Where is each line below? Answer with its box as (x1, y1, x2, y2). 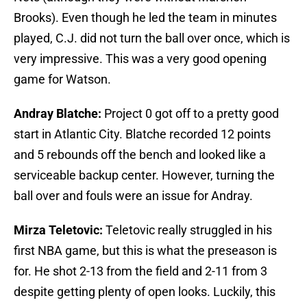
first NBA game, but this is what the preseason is (14, 243, 277, 258)
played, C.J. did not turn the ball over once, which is (14, 31, 290, 46)
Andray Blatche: (14, 106, 104, 121)
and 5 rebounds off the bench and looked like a (14, 147, 266, 162)
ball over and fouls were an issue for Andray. (14, 188, 253, 204)
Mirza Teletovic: (14, 223, 103, 238)
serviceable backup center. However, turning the (14, 168, 275, 183)
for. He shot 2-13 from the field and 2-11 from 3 (14, 264, 267, 279)
